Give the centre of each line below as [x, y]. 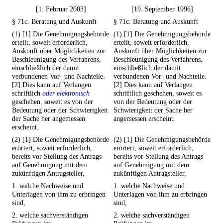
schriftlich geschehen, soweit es [158, 93]
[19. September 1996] [162, 9]
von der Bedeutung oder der [153, 102]
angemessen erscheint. [144, 119]
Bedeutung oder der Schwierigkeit [60, 110]
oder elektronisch [66, 93]
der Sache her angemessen [49, 119]
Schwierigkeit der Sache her [153, 110]
